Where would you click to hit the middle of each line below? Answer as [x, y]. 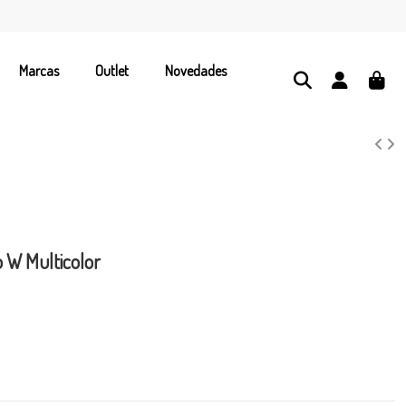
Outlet [111, 70]
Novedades [195, 70]
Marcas [39, 70]
